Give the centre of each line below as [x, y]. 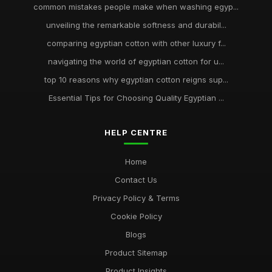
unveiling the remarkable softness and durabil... [136, 25]
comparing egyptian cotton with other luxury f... [136, 43]
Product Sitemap [136, 253]
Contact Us [136, 180]
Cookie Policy [136, 216]
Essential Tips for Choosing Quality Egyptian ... [136, 98]
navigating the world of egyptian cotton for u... [136, 61]
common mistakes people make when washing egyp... [136, 7]
